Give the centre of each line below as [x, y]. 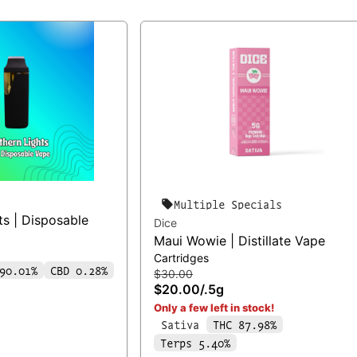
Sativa [180, 324]
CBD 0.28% [79, 270]
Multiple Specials [228, 204]
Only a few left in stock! [214, 307]
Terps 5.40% [195, 342]
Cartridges [181, 257]
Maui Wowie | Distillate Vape [239, 240]
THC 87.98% [245, 324]
